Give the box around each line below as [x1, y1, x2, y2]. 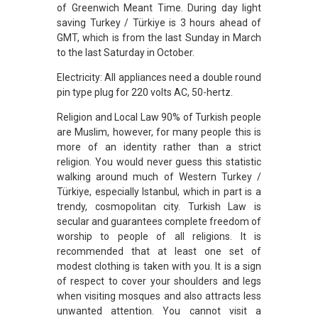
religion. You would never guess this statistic [57, 155, 261, 168]
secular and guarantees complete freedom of [57, 215, 261, 227]
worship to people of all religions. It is [57, 230, 261, 242]
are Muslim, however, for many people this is [57, 126, 261, 138]
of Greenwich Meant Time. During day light [57, 1, 261, 13]
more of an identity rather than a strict [57, 141, 261, 153]
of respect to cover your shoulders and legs [57, 275, 261, 287]
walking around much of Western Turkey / [57, 170, 261, 182]
